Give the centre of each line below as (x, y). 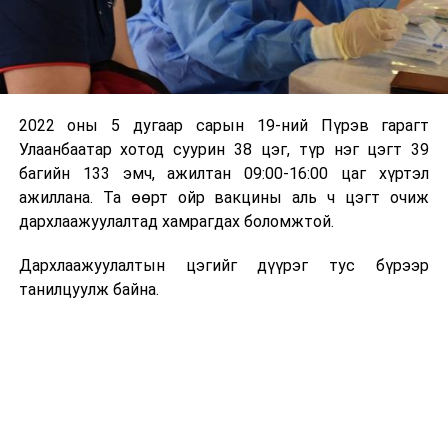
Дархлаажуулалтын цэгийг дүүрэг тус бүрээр (224, 265)
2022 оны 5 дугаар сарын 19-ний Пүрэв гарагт (224, 125)
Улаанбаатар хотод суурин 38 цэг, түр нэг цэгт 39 (224, 149)
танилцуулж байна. (88, 289)
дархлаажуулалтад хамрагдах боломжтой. (176, 221)
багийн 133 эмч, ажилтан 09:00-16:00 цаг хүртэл (224, 173)
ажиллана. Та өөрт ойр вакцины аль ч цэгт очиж (224, 197)
